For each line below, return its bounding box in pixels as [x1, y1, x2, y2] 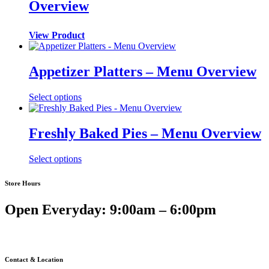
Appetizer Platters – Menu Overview [29, 64, 256, 80]
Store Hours [5, 179, 40, 187]
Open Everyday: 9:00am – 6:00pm [5, 201, 216, 217]
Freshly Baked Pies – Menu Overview [29, 125, 261, 141]
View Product [29, 30, 85, 41]
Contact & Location [5, 255, 63, 263]
